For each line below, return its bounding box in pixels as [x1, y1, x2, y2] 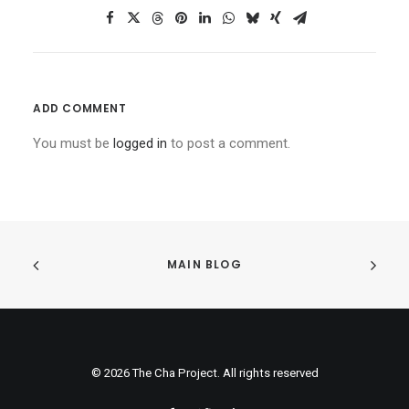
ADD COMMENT [33, 100, 127, 116]
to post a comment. [167, 135, 290, 152]
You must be [33, 135, 113, 152]
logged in [113, 135, 167, 152]
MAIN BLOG [167, 257, 242, 273]
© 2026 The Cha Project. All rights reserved [90, 366, 319, 380]
